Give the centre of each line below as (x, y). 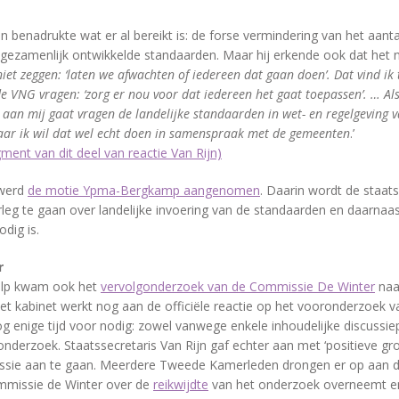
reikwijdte (181, 384)
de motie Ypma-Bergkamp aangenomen (144, 190)
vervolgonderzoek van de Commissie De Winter (238, 286)
